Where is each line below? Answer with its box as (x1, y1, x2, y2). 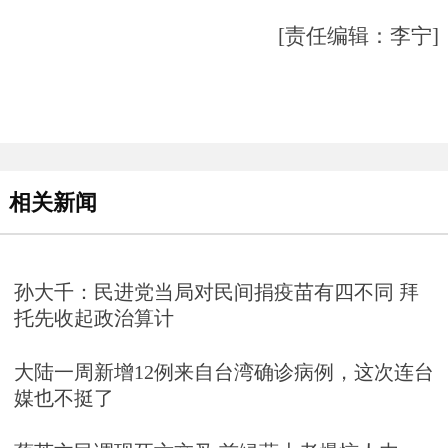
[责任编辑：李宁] (277, 24, 439, 47)
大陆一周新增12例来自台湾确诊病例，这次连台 (13, 360, 434, 383)
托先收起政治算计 (13, 306, 174, 329)
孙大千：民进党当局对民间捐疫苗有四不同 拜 (13, 280, 419, 303)
